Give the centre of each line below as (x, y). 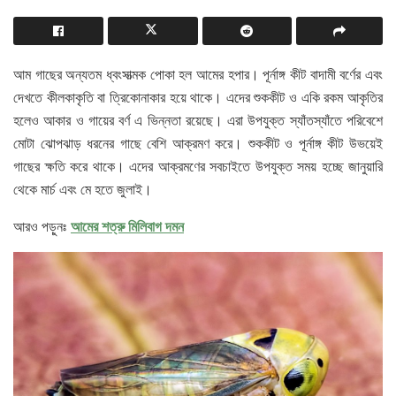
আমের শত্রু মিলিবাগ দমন (127, 225)
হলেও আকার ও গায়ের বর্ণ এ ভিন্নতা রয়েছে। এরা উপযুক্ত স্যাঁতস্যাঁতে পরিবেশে (198, 119)
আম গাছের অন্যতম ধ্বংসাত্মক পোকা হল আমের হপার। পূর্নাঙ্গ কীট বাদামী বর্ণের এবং (198, 73)
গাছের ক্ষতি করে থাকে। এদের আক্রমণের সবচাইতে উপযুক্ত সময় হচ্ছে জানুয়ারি (198, 165)
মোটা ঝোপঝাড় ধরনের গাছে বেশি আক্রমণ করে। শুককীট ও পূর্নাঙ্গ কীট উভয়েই (198, 142)
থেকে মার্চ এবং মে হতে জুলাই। (83, 188)
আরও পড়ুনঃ (42, 225)
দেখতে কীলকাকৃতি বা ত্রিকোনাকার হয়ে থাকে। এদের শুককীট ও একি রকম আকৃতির (198, 96)
